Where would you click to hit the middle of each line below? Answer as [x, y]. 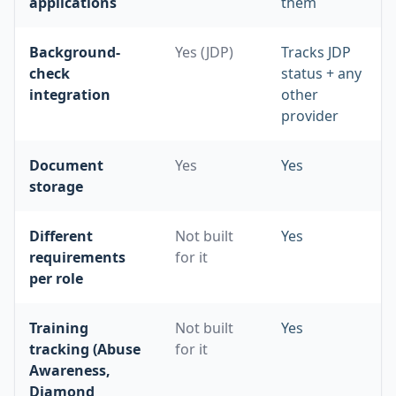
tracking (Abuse [85, 349]
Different [61, 236]
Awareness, [70, 370]
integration [70, 95]
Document [66, 165]
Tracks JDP [316, 52]
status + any [321, 73]
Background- [75, 52]
